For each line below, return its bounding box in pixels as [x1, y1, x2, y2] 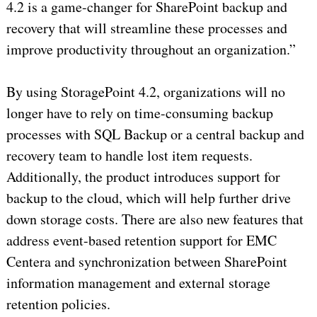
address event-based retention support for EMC [6, 231, 277, 250]
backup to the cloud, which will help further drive [6, 188, 291, 208]
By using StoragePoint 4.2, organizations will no [6, 82, 285, 102]
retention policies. [6, 294, 110, 314]
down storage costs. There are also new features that [6, 209, 304, 229]
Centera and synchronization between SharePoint [6, 252, 287, 272]
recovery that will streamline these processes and [6, 18, 287, 38]
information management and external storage [6, 273, 270, 293]
